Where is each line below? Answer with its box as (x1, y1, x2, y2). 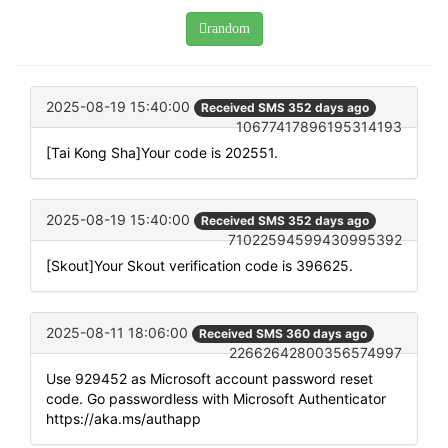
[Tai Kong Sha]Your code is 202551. (46, 144, 278, 162)
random (206, 20, 250, 36)
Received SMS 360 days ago (199, 326, 367, 342)
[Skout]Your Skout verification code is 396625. (46, 257, 353, 275)
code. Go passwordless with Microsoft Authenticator (46, 390, 386, 408)
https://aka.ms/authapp (46, 410, 201, 428)
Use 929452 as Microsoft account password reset (46, 370, 373, 388)
